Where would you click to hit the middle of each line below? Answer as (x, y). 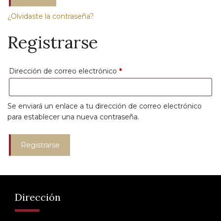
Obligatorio (140, 71)
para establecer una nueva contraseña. (73, 117)
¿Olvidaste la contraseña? (51, 17)
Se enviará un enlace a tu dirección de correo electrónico (105, 106)
